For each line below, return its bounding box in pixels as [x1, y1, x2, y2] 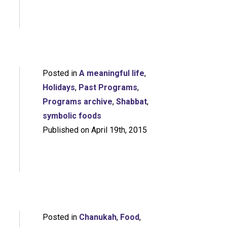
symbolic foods [42, 111, 101, 121]
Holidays [42, 83, 75, 92]
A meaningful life [79, 68, 144, 78]
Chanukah [79, 212, 117, 222]
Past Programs [78, 83, 137, 92]
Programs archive [42, 97, 112, 106]
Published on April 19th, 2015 [42, 125, 147, 135]
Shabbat [116, 97, 147, 106]
